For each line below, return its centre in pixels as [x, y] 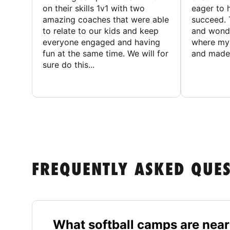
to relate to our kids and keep [101, 31]
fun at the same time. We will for [106, 54]
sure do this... [69, 65]
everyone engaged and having [101, 42]
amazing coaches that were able [106, 20]
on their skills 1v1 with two [94, 8]
